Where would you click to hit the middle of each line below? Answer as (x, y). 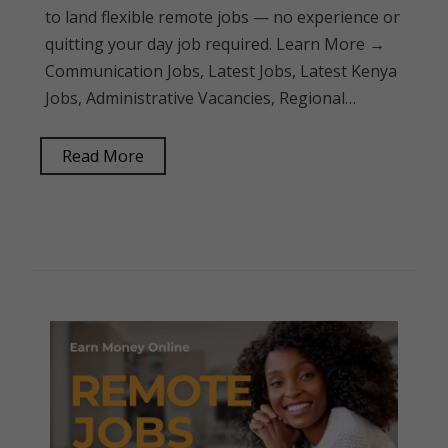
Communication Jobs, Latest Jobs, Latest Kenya (221, 71)
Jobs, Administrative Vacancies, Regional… (200, 98)
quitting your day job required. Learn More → (215, 44)
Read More (103, 156)
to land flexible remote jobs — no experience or (222, 17)
